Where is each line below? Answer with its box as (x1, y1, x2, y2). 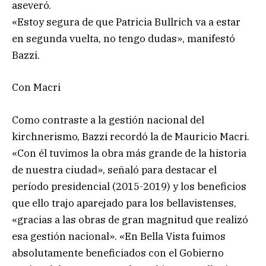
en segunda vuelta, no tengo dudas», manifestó (12, 32, 235, 46)
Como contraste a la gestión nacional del (12, 113, 204, 126)
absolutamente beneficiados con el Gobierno (12, 246, 224, 259)
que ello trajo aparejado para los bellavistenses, (12, 196, 236, 210)
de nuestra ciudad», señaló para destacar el (12, 163, 217, 176)
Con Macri (12, 81, 61, 94)
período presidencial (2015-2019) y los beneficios (12, 179, 246, 193)
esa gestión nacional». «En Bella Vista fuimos (12, 229, 226, 243)
